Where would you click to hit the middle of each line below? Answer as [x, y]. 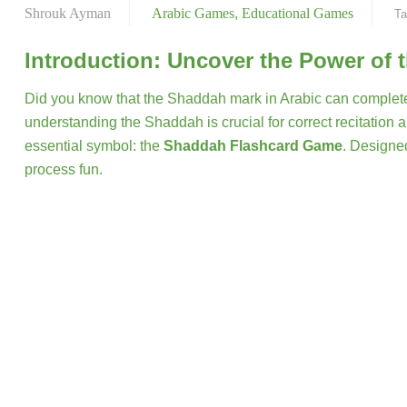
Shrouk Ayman [68, 13]
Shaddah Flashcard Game [253, 146]
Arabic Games [193, 13]
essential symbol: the [94, 146]
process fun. [64, 169]
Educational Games [298, 13]
